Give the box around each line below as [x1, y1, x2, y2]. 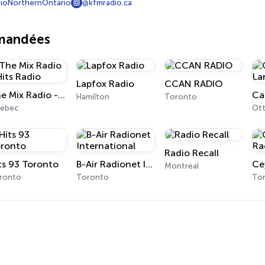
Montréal [164, 161, 199, 170]
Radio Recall [164, 147, 219, 159]
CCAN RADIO [164, 78, 222, 89]
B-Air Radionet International [146, 159, 153, 170]
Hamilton [76, 92, 110, 101]
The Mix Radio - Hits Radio [57, 89, 65, 101]
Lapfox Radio [76, 78, 135, 89]
